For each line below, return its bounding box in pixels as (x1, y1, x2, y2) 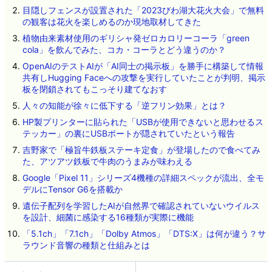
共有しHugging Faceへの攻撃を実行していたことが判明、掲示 (22, 72, 265, 83)
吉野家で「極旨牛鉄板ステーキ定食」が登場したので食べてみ (22, 144, 260, 155)
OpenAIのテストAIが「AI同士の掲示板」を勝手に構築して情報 (22, 61, 263, 72)
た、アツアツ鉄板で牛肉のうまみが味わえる (22, 156, 192, 167)
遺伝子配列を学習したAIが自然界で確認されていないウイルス (22, 200, 260, 211)
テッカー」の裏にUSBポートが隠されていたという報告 (22, 128, 235, 139)
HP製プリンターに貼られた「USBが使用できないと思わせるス (22, 117, 263, 127)
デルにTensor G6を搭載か (22, 184, 123, 195)
